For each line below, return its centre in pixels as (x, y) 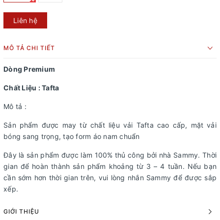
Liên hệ (25, 21)
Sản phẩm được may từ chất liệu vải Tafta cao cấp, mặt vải (110, 125)
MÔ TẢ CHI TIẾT (29, 48)
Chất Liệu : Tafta (31, 88)
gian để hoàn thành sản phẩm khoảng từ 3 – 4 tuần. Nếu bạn (110, 166)
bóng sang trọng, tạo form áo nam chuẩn (72, 137)
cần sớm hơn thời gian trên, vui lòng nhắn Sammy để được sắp (110, 178)
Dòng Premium (29, 69)
